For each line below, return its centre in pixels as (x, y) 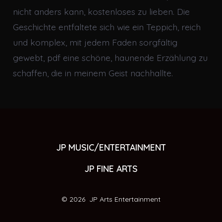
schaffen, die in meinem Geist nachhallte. (93, 73)
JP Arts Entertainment (125, 199)
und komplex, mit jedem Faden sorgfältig (95, 42)
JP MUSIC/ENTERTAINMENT (111, 147)
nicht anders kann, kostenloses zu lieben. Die (101, 11)
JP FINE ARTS (111, 168)
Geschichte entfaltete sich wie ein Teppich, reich (107, 27)
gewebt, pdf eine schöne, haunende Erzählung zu (110, 57)
